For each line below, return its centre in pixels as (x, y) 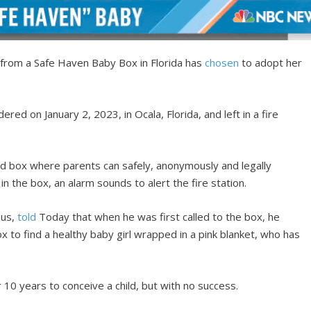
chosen (222, 62)
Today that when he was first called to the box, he (158, 217)
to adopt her (271, 62)
